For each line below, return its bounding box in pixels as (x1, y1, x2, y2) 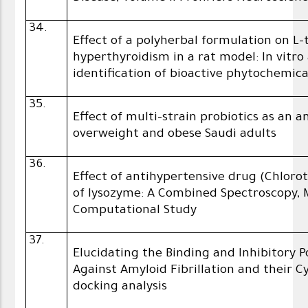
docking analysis (73, 280, 168, 295)
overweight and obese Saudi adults (73, 128, 277, 142)
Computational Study (73, 204, 197, 219)
